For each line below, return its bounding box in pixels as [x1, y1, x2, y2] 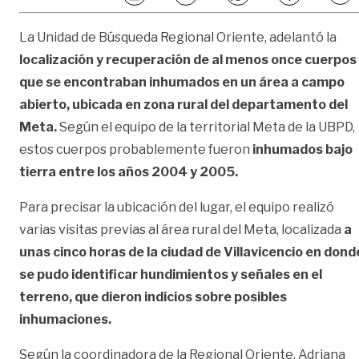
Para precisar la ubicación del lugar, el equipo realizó [19, 199, 334, 215]
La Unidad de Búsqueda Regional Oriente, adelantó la [19, 29, 337, 45]
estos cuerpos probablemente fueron [19, 141, 250, 157]
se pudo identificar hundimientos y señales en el [19, 266, 322, 282]
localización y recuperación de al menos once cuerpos [19, 51, 357, 67]
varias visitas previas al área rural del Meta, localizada [19, 221, 344, 237]
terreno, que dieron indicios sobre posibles [19, 288, 287, 305]
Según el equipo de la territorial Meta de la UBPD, [57, 119, 355, 135]
